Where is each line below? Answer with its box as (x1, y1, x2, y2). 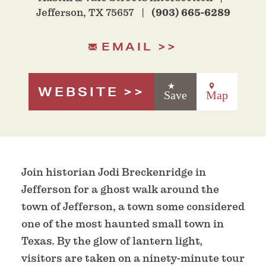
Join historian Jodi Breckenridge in (21, 165, 206, 178)
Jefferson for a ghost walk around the (21, 182, 219, 195)
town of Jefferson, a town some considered (21, 199, 245, 213)
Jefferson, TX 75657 (36, 7, 134, 19)
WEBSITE (38, 84, 119, 99)
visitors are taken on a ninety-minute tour (21, 251, 245, 264)
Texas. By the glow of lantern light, (21, 234, 202, 247)
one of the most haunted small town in (21, 217, 224, 230)
